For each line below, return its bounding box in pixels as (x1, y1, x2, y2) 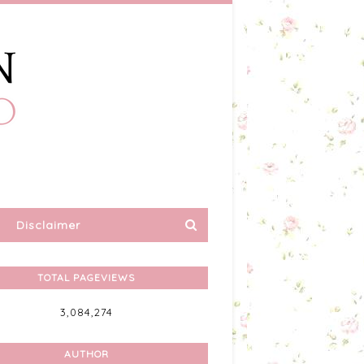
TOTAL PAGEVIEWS (37, 271, 135, 284)
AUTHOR (63, 348, 109, 360)
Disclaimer (15, 218, 80, 232)
